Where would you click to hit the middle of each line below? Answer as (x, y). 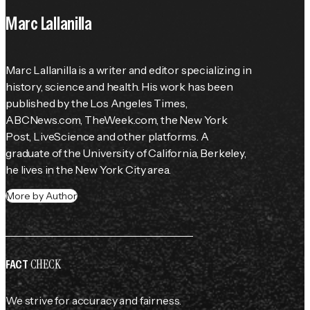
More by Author (42, 196)
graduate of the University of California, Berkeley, (126, 153)
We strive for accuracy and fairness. (94, 301)
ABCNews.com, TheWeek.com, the (93, 120)
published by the (48, 103)
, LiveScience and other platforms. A (119, 137)
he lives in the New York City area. (88, 170)
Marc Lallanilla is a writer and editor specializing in (129, 70)
